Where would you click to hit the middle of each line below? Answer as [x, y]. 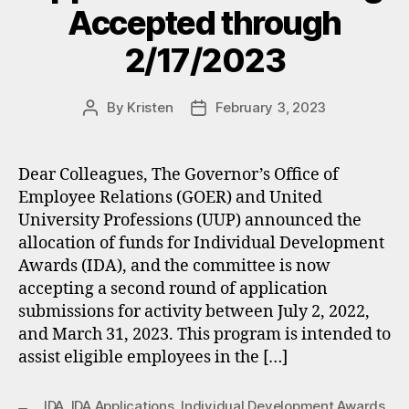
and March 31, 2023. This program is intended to [204, 335]
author [110, 128]
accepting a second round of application [173, 289]
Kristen [150, 107]
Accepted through [204, 23]
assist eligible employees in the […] [153, 357]
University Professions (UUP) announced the [190, 220]
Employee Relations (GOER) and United [170, 198]
